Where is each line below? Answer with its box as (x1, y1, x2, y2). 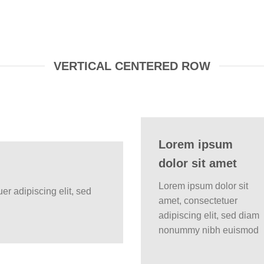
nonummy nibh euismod (159, 225, 259, 236)
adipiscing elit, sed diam (159, 210, 259, 221)
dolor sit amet (159, 157, 237, 170)
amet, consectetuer (159, 196, 237, 206)
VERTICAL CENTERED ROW (54, 59, 210, 72)
